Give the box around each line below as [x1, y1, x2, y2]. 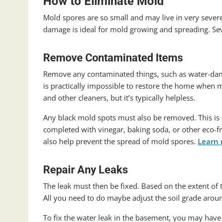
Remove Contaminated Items [43, 52, 183, 64]
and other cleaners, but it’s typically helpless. [43, 93, 195, 103]
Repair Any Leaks [43, 164, 128, 176]
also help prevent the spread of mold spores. [43, 136, 198, 147]
